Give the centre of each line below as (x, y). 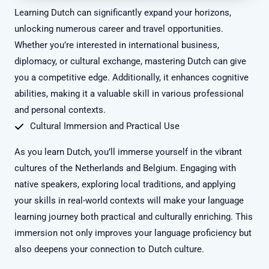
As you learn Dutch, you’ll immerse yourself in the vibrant (128, 152)
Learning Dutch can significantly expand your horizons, (123, 13)
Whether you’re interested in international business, (117, 45)
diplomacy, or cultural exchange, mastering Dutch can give (130, 62)
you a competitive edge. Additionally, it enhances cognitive (131, 78)
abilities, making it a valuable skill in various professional (129, 94)
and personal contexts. (60, 110)
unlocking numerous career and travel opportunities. (119, 29)
